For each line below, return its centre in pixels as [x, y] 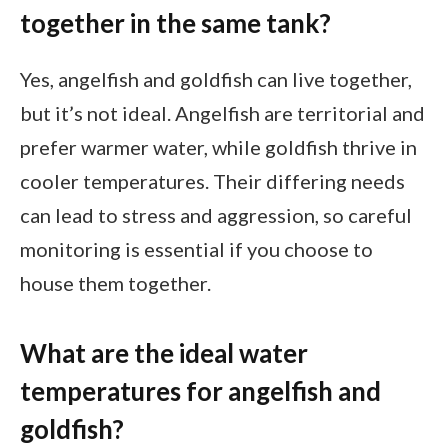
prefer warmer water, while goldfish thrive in [218, 146]
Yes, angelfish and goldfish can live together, [216, 78]
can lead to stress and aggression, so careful [216, 214]
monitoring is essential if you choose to [196, 248]
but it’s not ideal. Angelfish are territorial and [222, 112]
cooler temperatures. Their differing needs [212, 180]
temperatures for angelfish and [200, 391]
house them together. [115, 282]
